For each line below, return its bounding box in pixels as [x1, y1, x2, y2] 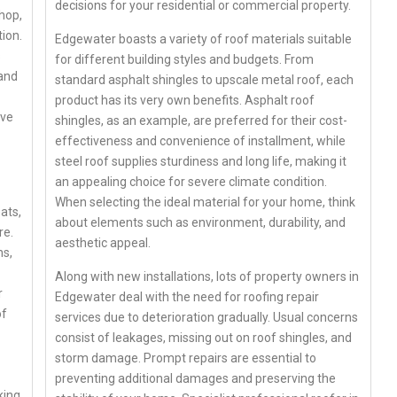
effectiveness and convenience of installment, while [55, 133, 346, 148]
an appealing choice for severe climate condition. [55, 174, 328, 189]
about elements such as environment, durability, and [55, 214, 346, 230]
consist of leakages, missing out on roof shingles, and [55, 330, 353, 345]
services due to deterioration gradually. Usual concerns [55, 309, 359, 324]
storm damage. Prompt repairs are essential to [55, 350, 317, 365]
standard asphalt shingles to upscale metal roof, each [55, 72, 354, 87]
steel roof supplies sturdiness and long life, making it [55, 153, 347, 168]
